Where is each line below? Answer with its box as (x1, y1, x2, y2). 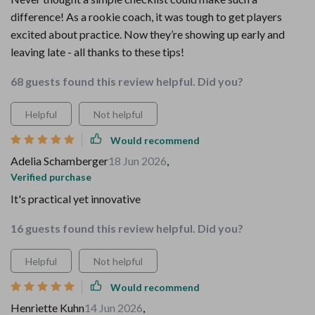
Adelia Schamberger (11, 154, 108, 167)
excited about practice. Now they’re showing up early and (11, 27, 285, 41)
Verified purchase (11, 171, 91, 183)
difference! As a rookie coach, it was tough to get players (11, 10, 282, 23)
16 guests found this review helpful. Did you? (11, 221, 243, 235)
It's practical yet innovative (11, 192, 141, 205)
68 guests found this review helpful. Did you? (11, 75, 243, 88)
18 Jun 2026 (108, 154, 167, 167)
